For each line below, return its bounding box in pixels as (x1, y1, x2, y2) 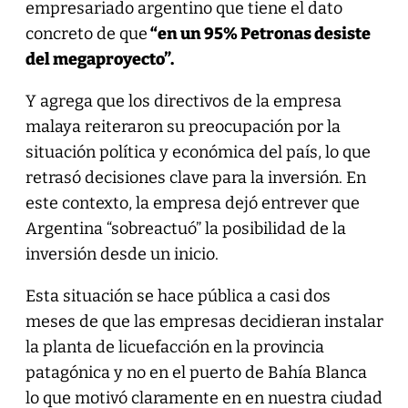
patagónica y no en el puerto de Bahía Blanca (25, 362, 367, 382)
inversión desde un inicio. (25, 243, 219, 264)
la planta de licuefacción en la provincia (25, 336, 324, 357)
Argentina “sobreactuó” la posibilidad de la (25, 218, 346, 239)
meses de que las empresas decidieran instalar (25, 311, 383, 331)
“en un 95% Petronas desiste (147, 23, 371, 44)
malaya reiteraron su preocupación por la (25, 116, 341, 137)
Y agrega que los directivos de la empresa (25, 90, 342, 111)
